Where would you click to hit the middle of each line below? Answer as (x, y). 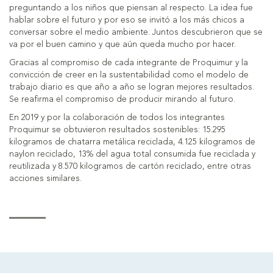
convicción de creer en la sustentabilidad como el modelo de (129, 75)
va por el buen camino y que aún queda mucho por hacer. (122, 45)
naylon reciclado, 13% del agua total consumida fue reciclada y (132, 154)
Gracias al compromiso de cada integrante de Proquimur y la (129, 63)
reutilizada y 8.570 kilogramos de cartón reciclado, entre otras (130, 167)
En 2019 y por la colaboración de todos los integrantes (117, 118)
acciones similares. (45, 179)
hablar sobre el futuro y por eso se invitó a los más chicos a (127, 20)
